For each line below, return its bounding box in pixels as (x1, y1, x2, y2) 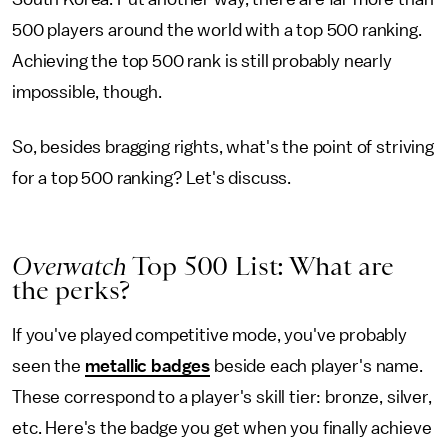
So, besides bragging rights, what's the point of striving (12, 138, 434, 156)
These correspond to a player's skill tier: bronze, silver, (12, 388, 432, 406)
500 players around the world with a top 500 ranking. (12, 21, 422, 39)
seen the (12, 357, 85, 375)
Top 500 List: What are (132, 251, 394, 281)
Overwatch (12, 251, 133, 281)
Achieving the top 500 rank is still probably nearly (12, 52, 392, 70)
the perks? (12, 275, 130, 305)
